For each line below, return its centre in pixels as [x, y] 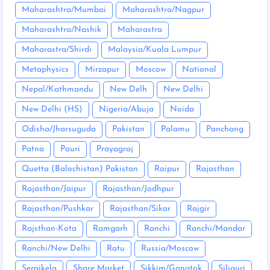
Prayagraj [115, 149]
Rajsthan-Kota [49, 229]
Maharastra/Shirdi [57, 50]
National [199, 70]
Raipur [167, 169]
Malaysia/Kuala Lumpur [155, 50]
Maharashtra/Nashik [61, 30]
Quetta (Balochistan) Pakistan [80, 169]
